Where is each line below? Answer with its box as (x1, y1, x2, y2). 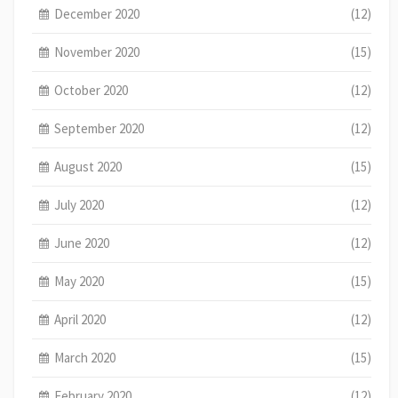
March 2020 (54, 348, 116, 366)
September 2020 (54, 119, 145, 137)
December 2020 (54, 4, 140, 22)
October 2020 (54, 81, 129, 99)
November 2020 (54, 43, 140, 60)
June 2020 (54, 234, 110, 251)
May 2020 (54, 272, 105, 290)
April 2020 (54, 310, 107, 328)
